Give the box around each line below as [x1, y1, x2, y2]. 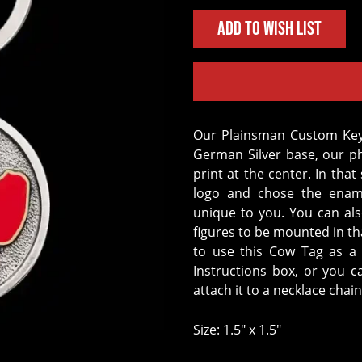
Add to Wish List [217, 17, 322, 40]
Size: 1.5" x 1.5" [193, 320, 281, 339]
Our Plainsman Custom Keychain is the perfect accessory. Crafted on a [193, 125, 203, 144]
